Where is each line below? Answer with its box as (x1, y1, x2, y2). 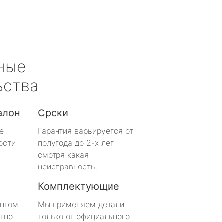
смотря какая (38, 149, 89, 160)
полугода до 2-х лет (38, 137, 114, 148)
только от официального (38, 211, 130, 221)
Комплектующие (38, 180, 119, 192)
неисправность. (38, 161, 97, 171)
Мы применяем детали (38, 199, 124, 209)
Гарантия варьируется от (38, 125, 133, 136)
